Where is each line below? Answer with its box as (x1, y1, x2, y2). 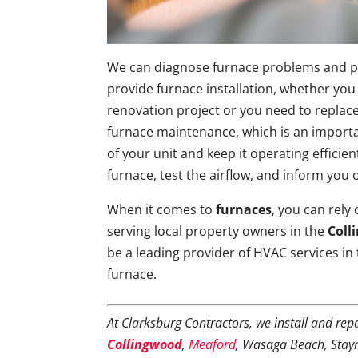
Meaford (189, 336, 237, 353)
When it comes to (107, 201, 217, 218)
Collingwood (107, 336, 183, 353)
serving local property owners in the (107, 222, 325, 240)
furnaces (216, 201, 272, 218)
